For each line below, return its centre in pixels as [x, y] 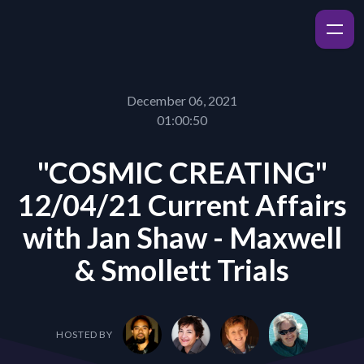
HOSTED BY [84, 334]
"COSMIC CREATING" [182, 172]
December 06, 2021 [182, 100]
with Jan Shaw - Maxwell [182, 237]
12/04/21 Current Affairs [182, 205]
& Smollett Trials [182, 270]
